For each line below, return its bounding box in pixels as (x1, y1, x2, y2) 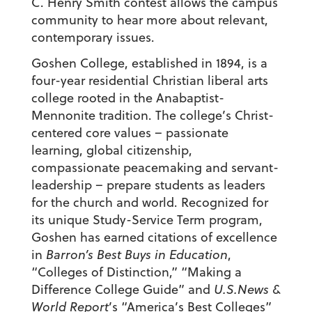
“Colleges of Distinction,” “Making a (31, 263, 242, 281)
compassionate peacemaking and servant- (31, 159, 279, 177)
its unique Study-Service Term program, (31, 211, 263, 229)
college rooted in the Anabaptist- (31, 89, 224, 107)
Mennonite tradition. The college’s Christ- (31, 107, 274, 125)
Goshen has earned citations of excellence (31, 228, 277, 247)
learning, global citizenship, (31, 141, 192, 159)
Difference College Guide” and (31, 281, 214, 299)
